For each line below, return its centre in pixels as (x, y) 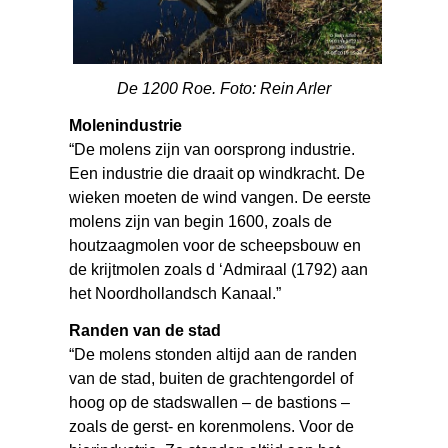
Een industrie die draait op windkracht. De (217, 173)
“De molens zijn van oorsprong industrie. (212, 149)
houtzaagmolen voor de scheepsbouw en (215, 245)
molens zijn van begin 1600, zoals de (201, 221)
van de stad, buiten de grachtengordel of (211, 378)
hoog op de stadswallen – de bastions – (210, 402)
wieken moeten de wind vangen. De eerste (220, 197)
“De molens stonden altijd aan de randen (213, 354)
